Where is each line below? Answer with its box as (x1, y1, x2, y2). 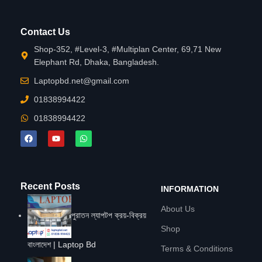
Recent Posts (20, 181, 80, 191)
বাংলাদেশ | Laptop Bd (27, 239, 96, 249)
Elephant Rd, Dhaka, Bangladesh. (33, 57, 159, 67)
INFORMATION (160, 184, 219, 194)
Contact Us (20, 26, 70, 37)
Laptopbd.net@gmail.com (33, 75, 129, 85)
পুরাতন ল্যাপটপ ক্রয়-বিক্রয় (71, 210, 146, 220)
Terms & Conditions (160, 243, 233, 253)
